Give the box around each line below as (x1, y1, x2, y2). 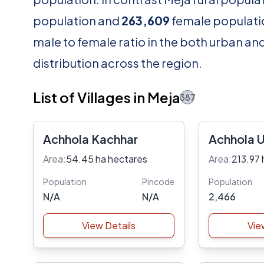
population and (33, 13, 121, 28)
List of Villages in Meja (33, 88, 180, 106)
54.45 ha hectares (66, 153, 147, 165)
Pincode (141, 176, 174, 187)
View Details (81, 219, 136, 232)
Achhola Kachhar (43, 131, 138, 146)
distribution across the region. (33, 55, 202, 70)
